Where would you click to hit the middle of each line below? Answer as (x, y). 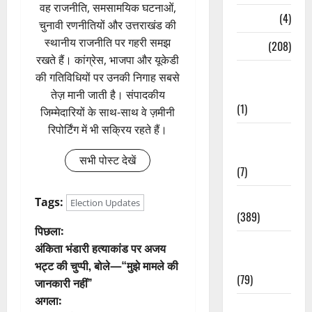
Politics (253, 199)
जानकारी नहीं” (63, 283)
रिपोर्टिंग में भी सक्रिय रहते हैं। (108, 130)
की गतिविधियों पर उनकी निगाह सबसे (108, 78)
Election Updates (105, 203)
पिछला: (49, 231)
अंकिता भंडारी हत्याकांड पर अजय (100, 248)
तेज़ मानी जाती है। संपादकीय (108, 95)
